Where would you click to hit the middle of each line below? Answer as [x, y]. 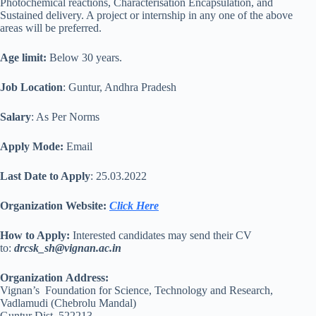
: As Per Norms [65, 117]
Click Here [134, 206]
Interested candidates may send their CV [161, 235]
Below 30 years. [84, 57]
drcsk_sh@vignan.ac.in [68, 248]
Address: [87, 278]
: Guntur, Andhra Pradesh [120, 87]
